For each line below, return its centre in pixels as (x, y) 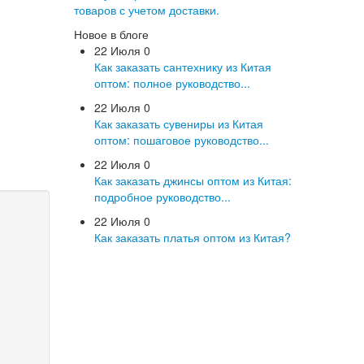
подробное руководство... (162, 197)
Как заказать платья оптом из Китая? (193, 237)
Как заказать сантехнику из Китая (183, 67)
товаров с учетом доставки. (147, 10)
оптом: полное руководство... (172, 83)
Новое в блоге (111, 34)
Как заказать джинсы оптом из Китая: (193, 180)
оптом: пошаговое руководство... (182, 140)
